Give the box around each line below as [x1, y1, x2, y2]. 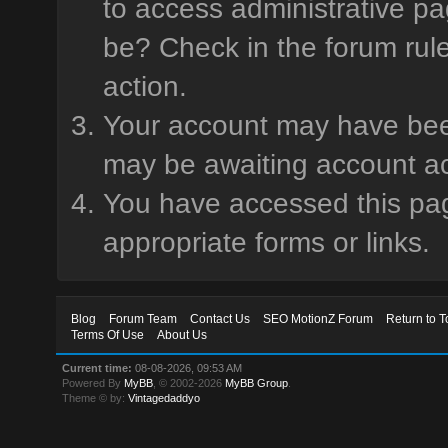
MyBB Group [225, 377, 289, 389]
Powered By [62, 377, 125, 389]
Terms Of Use [71, 328, 145, 342]
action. [102, 71, 187, 102]
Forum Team [109, 312, 178, 326]
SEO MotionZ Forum [263, 312, 374, 326]
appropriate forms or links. [102, 227, 430, 258]
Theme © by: [62, 392, 129, 404]
